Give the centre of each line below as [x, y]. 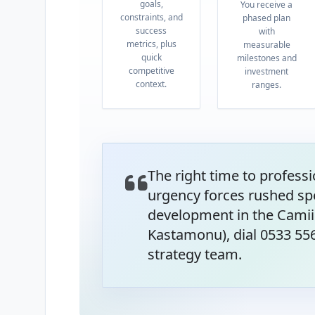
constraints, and [151, 17]
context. [152, 84]
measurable [266, 45]
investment [267, 71]
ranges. [267, 85]
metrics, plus [151, 44]
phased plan [267, 18]
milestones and [266, 58]
